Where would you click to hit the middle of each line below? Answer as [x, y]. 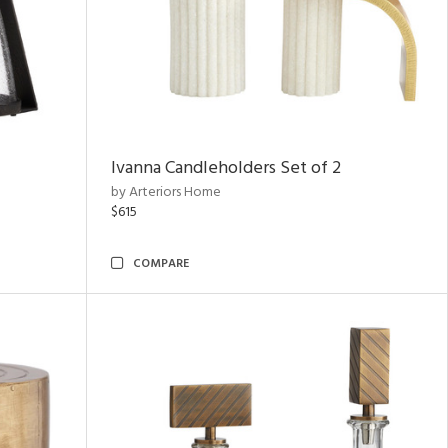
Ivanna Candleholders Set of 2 [226, 168]
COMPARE [161, 264]
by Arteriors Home [166, 192]
